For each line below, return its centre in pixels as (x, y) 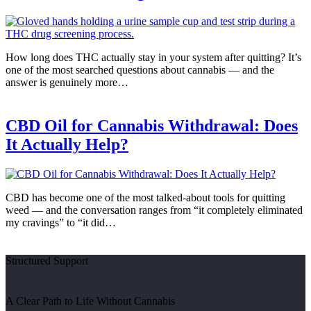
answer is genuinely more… (67, 82)
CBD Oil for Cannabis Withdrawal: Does (152, 125)
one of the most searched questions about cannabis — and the (140, 69)
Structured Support (47, 261)
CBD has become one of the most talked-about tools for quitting (145, 197)
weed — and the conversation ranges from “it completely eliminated (154, 210)
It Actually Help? (67, 144)
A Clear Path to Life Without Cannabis (90, 301)
